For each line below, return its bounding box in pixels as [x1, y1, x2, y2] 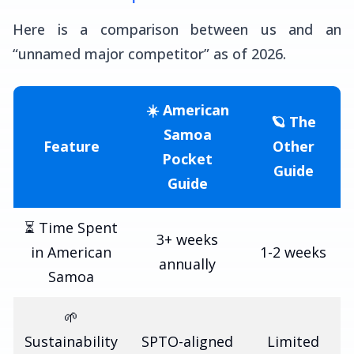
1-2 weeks [260, 243, 326, 262]
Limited [267, 332, 319, 351]
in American [31, 243, 111, 262]
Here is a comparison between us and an [13, 20, 341, 39]
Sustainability [24, 332, 118, 351]
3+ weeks [156, 230, 218, 249]
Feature [43, 137, 100, 156]
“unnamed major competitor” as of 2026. [13, 44, 286, 63]
